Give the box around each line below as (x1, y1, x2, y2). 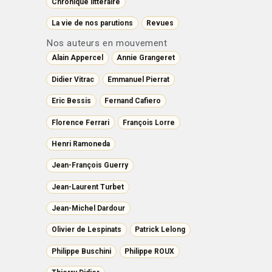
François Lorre (123, 118, 175, 127)
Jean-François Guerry (51, 161, 128, 170)
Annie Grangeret (117, 53, 175, 63)
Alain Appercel (51, 53, 103, 63)
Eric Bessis (51, 97, 91, 106)
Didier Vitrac (51, 75, 94, 84)
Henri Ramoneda (51, 139, 110, 148)
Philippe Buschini (51, 246, 111, 256)
